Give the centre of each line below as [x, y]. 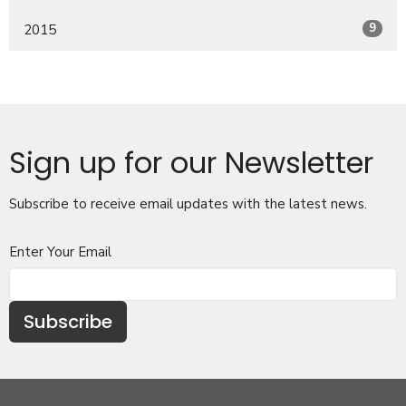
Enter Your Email [60, 251]
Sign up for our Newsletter [191, 162]
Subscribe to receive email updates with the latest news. [188, 203]
